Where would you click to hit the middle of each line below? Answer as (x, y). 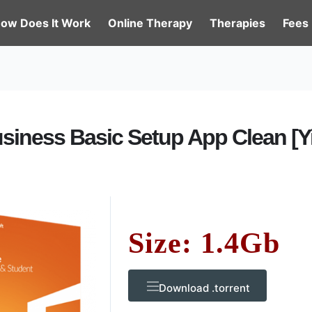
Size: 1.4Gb (204, 243)
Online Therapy (150, 23)
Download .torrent (204, 288)
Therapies (237, 23)
